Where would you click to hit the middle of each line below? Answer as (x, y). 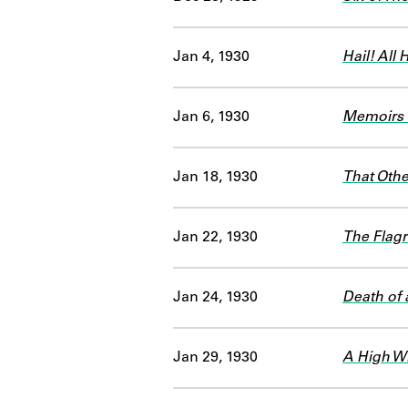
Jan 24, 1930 (215, 297)
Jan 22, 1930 (215, 237)
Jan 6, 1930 (211, 117)
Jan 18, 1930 (215, 177)
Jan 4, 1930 (211, 57)
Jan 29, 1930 (215, 357)
